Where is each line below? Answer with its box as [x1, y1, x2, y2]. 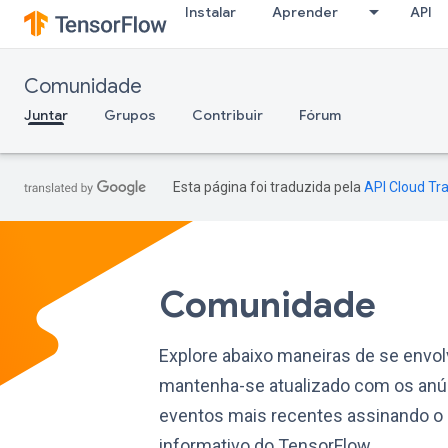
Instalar [185, 3, 236, 21]
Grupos [104, 106, 156, 124]
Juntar [24, 106, 68, 124]
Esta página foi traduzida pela [173, 179, 364, 195]
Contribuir [192, 106, 263, 124]
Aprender [272, 3, 338, 21]
